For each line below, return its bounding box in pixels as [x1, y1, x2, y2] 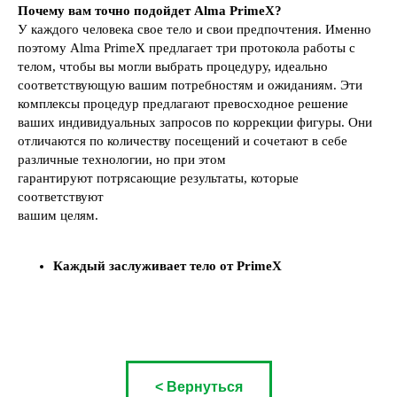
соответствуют [18, 189, 104, 204]
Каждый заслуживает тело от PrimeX [53, 258, 282, 273]
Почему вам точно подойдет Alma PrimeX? [18, 3, 282, 18]
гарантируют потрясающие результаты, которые [18, 170, 299, 185]
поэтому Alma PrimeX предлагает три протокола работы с [18, 40, 355, 55]
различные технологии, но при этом [18, 152, 226, 167]
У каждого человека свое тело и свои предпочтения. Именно [18, 21, 371, 36]
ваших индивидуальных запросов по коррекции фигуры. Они [18, 114, 372, 129]
